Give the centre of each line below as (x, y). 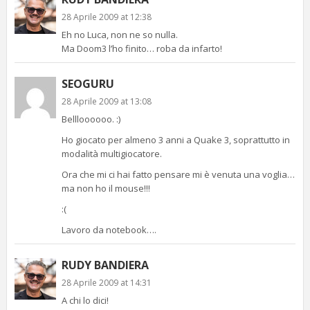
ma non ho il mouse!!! (106, 188)
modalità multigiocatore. (111, 153)
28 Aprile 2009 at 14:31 (106, 282)
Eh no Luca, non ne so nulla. (119, 34)
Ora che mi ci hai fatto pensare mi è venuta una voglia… (178, 174)
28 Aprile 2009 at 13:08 (106, 101)
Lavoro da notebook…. (109, 229)
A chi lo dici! (85, 300)
